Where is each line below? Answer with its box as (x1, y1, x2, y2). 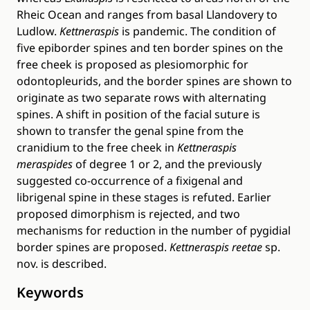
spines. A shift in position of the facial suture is (17, 107, 260, 122)
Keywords (17, 283, 84, 302)
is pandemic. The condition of (119, 24, 276, 39)
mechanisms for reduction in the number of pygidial (17, 223, 291, 238)
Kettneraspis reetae (170, 239, 262, 255)
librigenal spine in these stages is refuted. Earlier (17, 190, 271, 205)
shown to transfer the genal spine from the (17, 123, 244, 138)
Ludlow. (17, 24, 60, 39)
